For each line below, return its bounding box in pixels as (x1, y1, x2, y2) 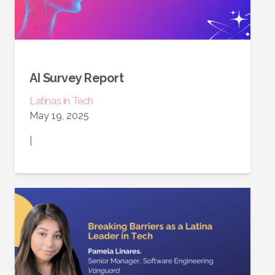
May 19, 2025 (29, 110, 89, 122)
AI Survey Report (29, 71, 123, 86)
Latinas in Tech (29, 95, 93, 107)
